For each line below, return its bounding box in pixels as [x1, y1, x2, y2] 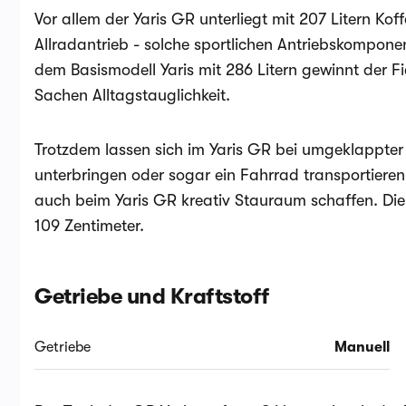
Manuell [334, 339, 391, 355]
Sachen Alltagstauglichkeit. [34, 86, 235, 104]
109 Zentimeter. [34, 217, 144, 235]
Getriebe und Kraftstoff [34, 284, 269, 309]
